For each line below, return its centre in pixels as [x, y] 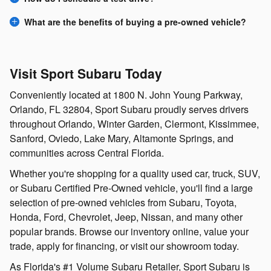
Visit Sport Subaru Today [86, 73]
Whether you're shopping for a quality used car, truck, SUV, [135, 173]
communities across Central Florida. [87, 152]
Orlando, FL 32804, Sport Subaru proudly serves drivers [129, 109]
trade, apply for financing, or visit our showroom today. [124, 246]
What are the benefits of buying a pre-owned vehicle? [135, 21]
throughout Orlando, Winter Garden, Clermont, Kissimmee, [134, 123]
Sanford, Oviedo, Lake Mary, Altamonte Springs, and [122, 138]
